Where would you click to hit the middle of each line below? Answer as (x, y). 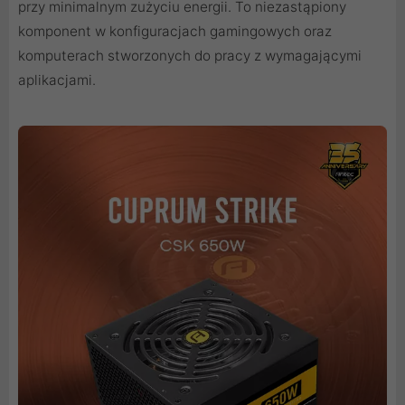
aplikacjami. (57, 80)
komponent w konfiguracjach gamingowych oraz (175, 32)
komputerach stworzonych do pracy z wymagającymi (190, 56)
